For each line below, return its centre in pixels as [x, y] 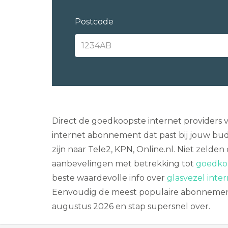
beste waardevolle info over [109, 178]
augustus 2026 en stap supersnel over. [131, 206]
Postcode [94, 22]
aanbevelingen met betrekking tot [124, 164]
